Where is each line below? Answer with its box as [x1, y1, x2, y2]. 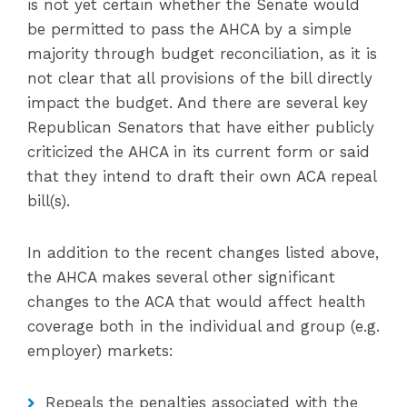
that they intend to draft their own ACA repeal [27, 167, 376, 185]
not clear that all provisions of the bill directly [27, 69, 372, 87]
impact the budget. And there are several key [27, 94, 368, 112]
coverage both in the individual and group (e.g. [27, 317, 380, 335]
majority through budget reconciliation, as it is [27, 45, 377, 63]
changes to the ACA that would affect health [27, 293, 366, 311]
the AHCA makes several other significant [27, 268, 335, 286]
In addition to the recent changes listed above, [27, 243, 379, 262]
